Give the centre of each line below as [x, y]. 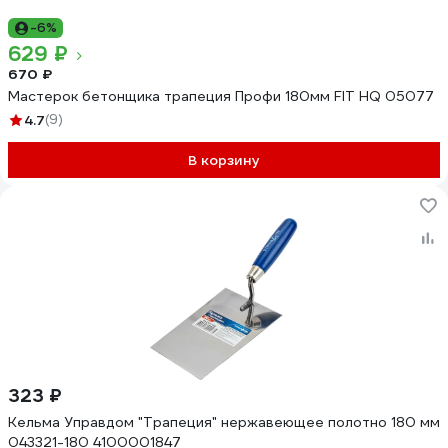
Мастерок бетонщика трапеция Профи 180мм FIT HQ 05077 [221, 96]
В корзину [224, 160]
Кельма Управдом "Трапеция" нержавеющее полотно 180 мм [224, 422]
